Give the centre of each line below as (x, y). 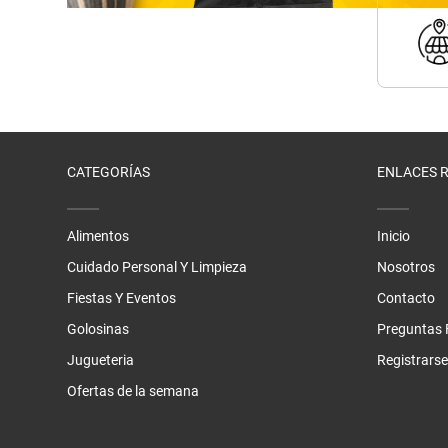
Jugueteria (100, 360)
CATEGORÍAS (108, 172)
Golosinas (98, 329)
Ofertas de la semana (133, 391)
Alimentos (98, 236)
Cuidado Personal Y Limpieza (157, 267)
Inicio (393, 236)
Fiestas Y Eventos (121, 298)
